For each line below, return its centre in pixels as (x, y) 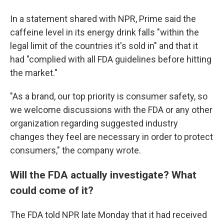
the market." (34, 73)
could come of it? (52, 190)
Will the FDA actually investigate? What (103, 175)
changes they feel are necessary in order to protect (111, 137)
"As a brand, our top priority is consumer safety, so (109, 96)
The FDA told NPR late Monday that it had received (108, 215)
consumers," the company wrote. (75, 150)
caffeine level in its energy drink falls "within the (104, 32)
